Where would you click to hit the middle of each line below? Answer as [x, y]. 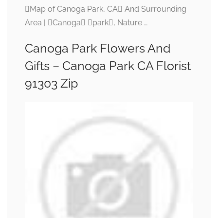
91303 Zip [51, 83]
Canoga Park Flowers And [98, 48]
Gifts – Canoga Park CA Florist [108, 66]
